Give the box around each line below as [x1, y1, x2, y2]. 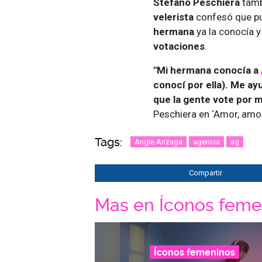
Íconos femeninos [153, 246, 235, 258]
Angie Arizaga [135, 137, 182, 146]
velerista [153, 11, 196, 23]
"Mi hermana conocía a [153, 64, 261, 76]
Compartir [189, 168, 222, 177]
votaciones [153, 40, 205, 52]
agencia [193, 137, 220, 146]
